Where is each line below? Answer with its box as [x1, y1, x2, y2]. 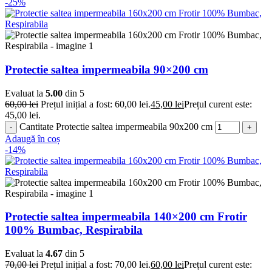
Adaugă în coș [5, 133, 60, 144]
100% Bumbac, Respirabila [5, 223, 143, 237]
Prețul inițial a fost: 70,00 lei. [41, 259, 151, 270]
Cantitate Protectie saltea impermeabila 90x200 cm [19, 121, 212, 132]
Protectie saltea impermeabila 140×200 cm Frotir [5, 210, 247, 223]
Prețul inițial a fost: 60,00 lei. [41, 98, 151, 109]
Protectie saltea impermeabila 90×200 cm [5, 63, 208, 76]
